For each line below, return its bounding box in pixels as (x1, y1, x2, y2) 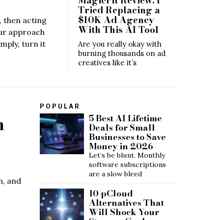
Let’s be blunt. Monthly (89, 150, 165, 160)
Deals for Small (89, 120, 155, 134)
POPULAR (40, 102, 81, 110)
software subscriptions (89, 160, 166, 169)
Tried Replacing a (78, 2, 160, 17)
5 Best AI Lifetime (89, 111, 162, 125)
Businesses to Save (89, 130, 166, 143)
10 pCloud (89, 186, 133, 200)
